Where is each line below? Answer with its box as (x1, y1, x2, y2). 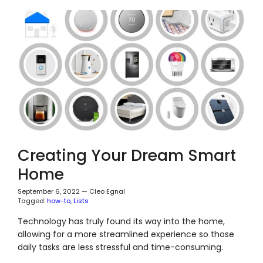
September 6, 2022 (17, 186, 80, 196)
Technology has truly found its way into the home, (17, 215, 225, 227)
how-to (46, 195, 70, 205)
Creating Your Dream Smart (17, 144, 236, 166)
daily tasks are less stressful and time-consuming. (17, 241, 223, 253)
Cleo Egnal (89, 186, 125, 196)
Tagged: (17, 195, 45, 205)
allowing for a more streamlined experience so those (17, 228, 234, 240)
